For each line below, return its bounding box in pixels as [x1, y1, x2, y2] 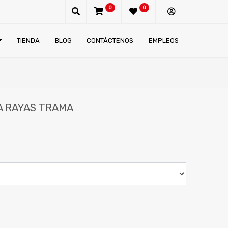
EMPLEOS [149, 36, 179, 44]
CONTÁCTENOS [87, 36, 134, 44]
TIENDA [17, 36, 40, 44]
